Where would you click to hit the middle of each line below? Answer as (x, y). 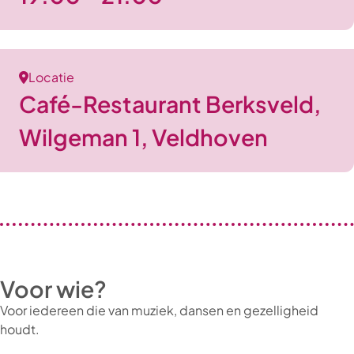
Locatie (51, 77)
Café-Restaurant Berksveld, (170, 104)
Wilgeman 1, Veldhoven (143, 137)
